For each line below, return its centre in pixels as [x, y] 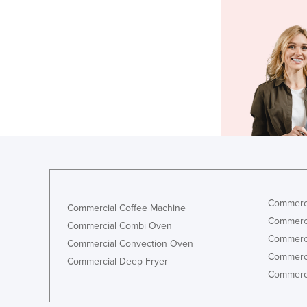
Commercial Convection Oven [130, 243]
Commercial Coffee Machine [126, 208]
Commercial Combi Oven [120, 225]
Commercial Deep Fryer [118, 261]
